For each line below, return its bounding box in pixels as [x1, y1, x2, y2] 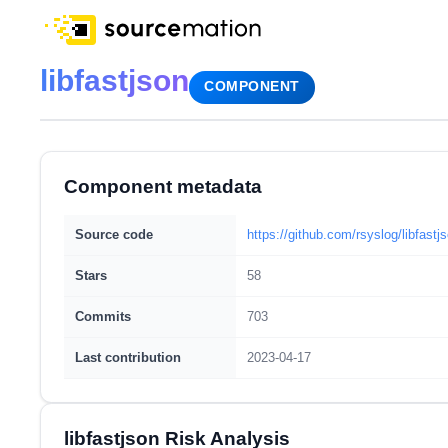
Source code [74, 227, 153, 242]
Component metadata [63, 176, 262, 197]
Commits [74, 309, 131, 324]
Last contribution [74, 350, 181, 365]
